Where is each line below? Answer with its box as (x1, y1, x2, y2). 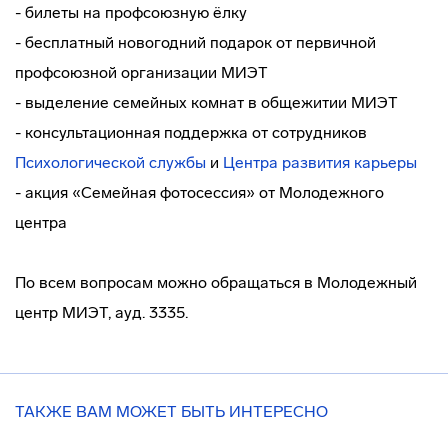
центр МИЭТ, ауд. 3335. (15, 303, 188, 322)
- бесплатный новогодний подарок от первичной (15, 33, 376, 52)
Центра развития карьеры (223, 153, 417, 172)
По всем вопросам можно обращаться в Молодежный (15, 273, 417, 292)
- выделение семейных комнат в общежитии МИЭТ (15, 93, 398, 112)
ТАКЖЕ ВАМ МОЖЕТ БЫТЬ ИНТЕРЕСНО (15, 402, 328, 421)
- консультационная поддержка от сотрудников (15, 123, 367, 142)
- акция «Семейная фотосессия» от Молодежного (15, 183, 384, 202)
